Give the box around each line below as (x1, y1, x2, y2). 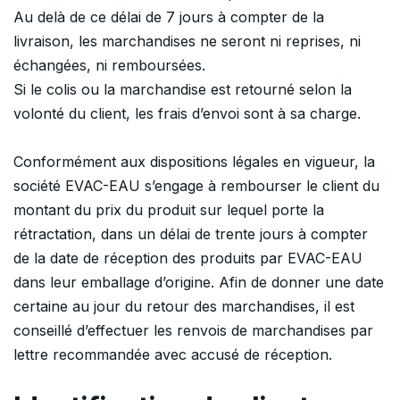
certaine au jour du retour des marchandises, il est (13, 297, 354, 316)
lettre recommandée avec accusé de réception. (13, 346, 332, 364)
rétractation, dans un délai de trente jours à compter (13, 225, 368, 244)
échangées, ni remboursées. (13, 55, 205, 74)
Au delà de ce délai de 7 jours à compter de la (13, 7, 324, 26)
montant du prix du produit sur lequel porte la (13, 201, 324, 220)
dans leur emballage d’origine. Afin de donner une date (13, 273, 384, 292)
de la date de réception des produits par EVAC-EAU (13, 249, 362, 268)
